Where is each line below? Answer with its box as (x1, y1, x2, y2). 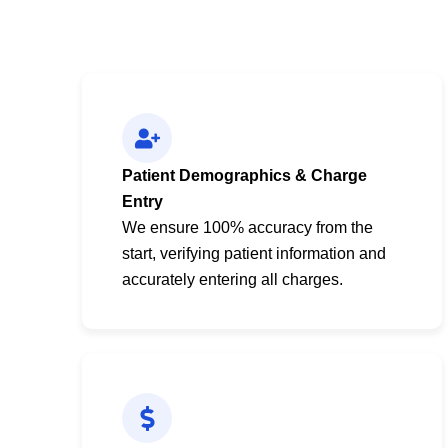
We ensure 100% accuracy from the (122, 219, 373, 237)
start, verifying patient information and (122, 245, 386, 263)
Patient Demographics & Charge (122, 167, 367, 185)
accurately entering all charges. (122, 271, 343, 289)
